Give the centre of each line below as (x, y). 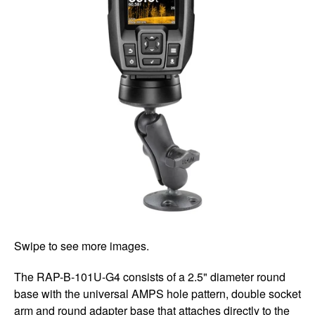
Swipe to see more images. (82, 246)
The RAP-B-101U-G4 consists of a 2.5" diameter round (150, 277)
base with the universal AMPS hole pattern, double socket (157, 294)
